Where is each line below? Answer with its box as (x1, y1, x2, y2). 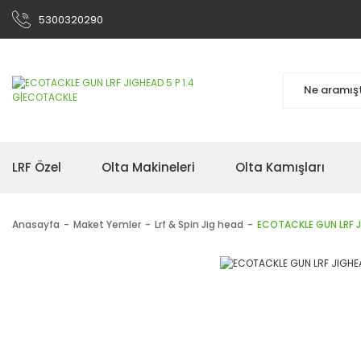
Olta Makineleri (102, 159, 195, 176)
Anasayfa (12, 218, 60, 231)
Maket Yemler (73, 218, 141, 231)
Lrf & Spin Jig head (155, 218, 243, 231)
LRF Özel (12, 159, 61, 176)
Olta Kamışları (235, 159, 325, 176)
